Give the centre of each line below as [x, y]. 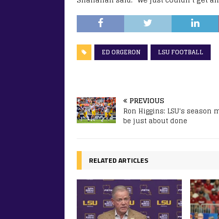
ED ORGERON [121, 52]
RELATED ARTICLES [119, 160]
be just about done [155, 121]
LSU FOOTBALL [181, 52]
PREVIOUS [147, 100]
